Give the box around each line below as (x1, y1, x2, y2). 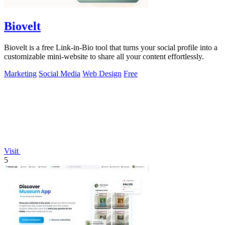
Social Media (39, 69, 80, 78)
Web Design (82, 69, 122, 78)
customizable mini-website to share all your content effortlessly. (4, 52, 204, 61)
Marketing (4, 69, 37, 78)
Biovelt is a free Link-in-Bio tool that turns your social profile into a (4, 43, 217, 52)
